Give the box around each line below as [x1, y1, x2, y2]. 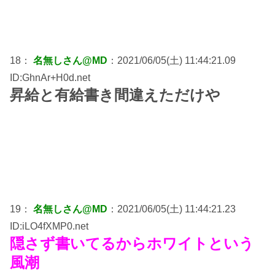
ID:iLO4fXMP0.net [10, 220, 88, 231]
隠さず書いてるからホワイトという [10, 234, 254, 252]
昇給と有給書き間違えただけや [10, 86, 220, 103]
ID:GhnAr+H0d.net [10, 72, 90, 83]
